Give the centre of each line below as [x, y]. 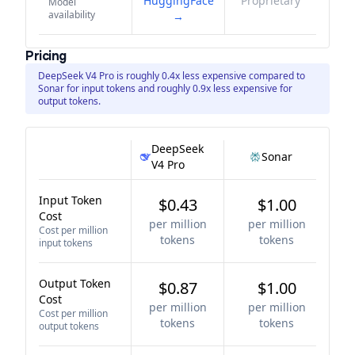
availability [72, 15]
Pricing [46, 56]
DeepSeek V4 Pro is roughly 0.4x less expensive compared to [172, 76]
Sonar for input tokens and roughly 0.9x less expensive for [165, 88]
